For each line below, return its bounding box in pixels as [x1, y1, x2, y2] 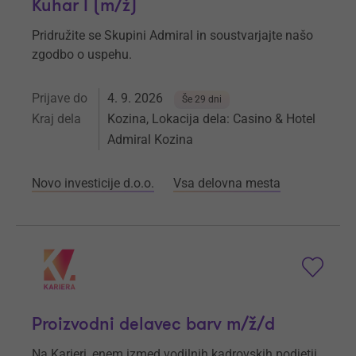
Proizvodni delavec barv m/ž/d [32, 313, 275, 337]
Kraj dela [32, 111, 81, 127]
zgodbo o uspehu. [32, 47, 132, 63]
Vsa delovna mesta [173, 176, 281, 192]
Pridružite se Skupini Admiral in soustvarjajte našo [32, 28, 313, 44]
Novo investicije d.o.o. [32, 176, 154, 192]
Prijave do [32, 91, 87, 106]
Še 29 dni [182, 94, 222, 106]
